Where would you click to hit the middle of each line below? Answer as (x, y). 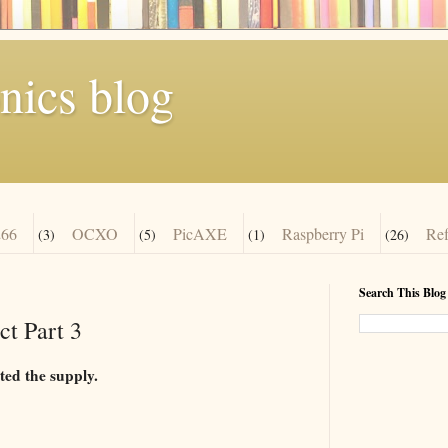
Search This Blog (402, 293)
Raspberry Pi (323, 233)
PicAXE (200, 233)
